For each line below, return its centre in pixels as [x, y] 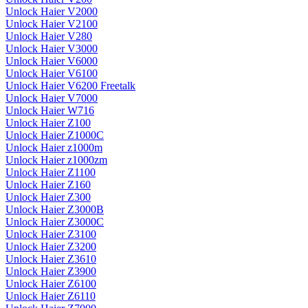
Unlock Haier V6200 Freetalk [70, 86]
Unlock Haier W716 [50, 111]
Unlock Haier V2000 [52, 12]
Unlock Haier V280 [49, 36]
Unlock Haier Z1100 [51, 173]
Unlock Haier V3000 [52, 49]
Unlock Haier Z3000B [55, 210]
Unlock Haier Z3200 [51, 247]
